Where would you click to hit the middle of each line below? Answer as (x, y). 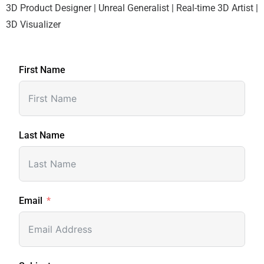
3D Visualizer (33, 24)
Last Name (42, 135)
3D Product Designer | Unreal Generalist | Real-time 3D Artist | (132, 8)
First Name (42, 70)
